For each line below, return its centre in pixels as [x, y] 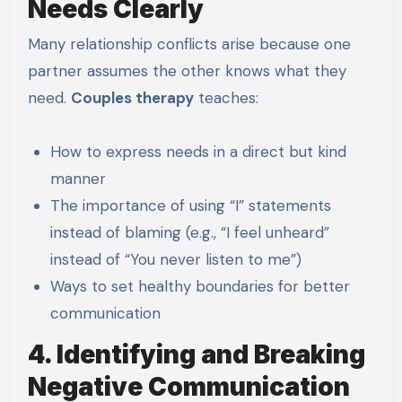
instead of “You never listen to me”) [176, 260]
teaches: [226, 98]
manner [79, 179]
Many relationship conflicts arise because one [189, 44]
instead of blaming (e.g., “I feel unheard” [190, 233]
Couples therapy [132, 98]
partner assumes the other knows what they [187, 71]
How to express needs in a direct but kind [199, 152]
